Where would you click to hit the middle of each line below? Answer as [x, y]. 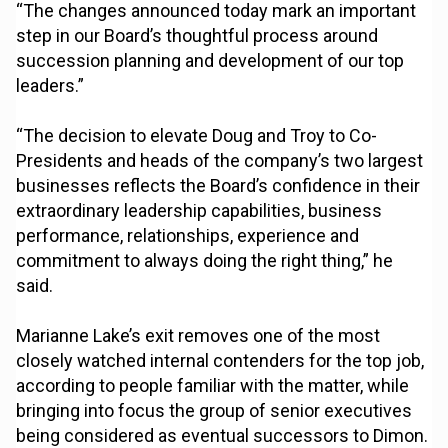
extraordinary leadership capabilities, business [199, 211]
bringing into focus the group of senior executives [214, 411]
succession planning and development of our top [210, 61]
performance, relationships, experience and [188, 236]
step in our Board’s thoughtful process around [197, 36]
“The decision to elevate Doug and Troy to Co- [197, 136]
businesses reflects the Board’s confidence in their [218, 186]
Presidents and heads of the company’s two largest [220, 161]
